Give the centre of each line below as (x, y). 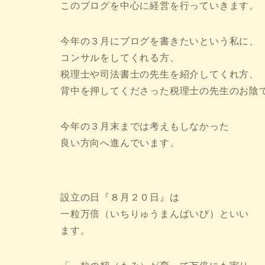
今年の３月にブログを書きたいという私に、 (160, 41)
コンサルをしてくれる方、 (120, 58)
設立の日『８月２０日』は (120, 198)
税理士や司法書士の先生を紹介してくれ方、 (160, 75)
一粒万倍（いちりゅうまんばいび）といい (155, 214)
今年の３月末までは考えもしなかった (145, 127)
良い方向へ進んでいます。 (120, 143)
